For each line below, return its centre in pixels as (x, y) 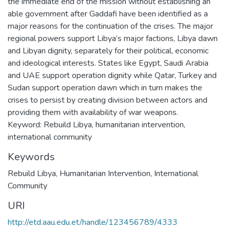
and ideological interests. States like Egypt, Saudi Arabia (108, 63)
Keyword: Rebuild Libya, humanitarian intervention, (97, 124)
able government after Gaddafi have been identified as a (108, 14)
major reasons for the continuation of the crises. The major (110, 26)
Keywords (31, 157)
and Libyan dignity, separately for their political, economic (108, 51)
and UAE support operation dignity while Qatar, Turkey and (112, 75)
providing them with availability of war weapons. (93, 112)
